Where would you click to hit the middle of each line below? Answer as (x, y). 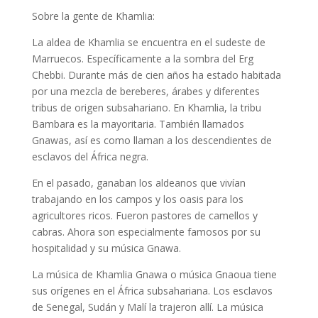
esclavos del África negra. (90, 157)
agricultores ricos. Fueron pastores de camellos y (144, 215)
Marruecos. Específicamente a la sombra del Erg (142, 59)
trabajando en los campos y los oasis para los (137, 199)
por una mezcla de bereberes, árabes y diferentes (146, 91)
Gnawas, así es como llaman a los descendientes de (152, 140)
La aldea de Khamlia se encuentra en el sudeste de (148, 42)
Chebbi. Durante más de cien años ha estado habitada (156, 75)
